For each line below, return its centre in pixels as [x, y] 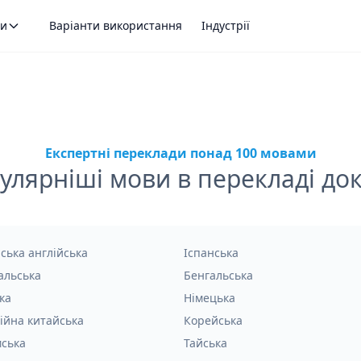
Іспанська [211, 253]
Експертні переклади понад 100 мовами [180, 153]
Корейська [213, 320]
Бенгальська [218, 275]
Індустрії [226, 25]
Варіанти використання [116, 25]
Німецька [210, 298]
